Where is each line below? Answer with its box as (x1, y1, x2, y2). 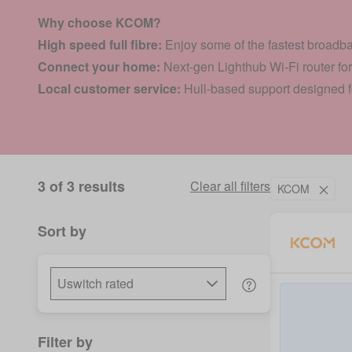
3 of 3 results (38, 176, 125, 196)
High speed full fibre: (38, 35, 162, 53)
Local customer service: (38, 79, 181, 97)
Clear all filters (190, 177, 270, 195)
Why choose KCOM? (38, 13, 161, 31)
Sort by (38, 221, 86, 241)
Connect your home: (38, 57, 160, 75)
